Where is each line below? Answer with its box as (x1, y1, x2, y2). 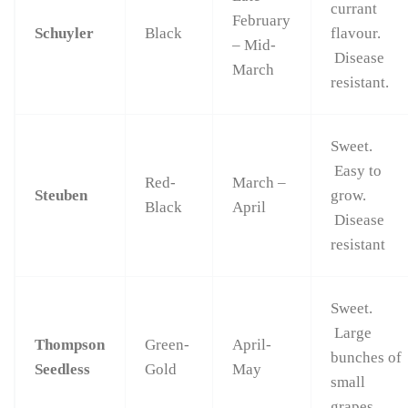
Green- (145, 336, 190, 354)
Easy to (331, 162, 382, 180)
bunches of (331, 349, 403, 367)
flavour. (331, 25, 382, 43)
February (232, 12, 291, 30)
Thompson (35, 336, 106, 354)
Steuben (35, 187, 88, 205)
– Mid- (232, 36, 277, 55)
